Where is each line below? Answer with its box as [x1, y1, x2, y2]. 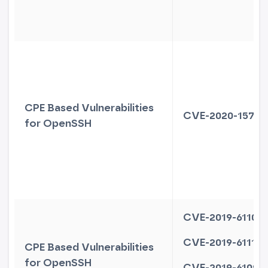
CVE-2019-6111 [183, 236, 257, 249]
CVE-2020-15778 [183, 109, 267, 122]
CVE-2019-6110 [183, 211, 258, 224]
